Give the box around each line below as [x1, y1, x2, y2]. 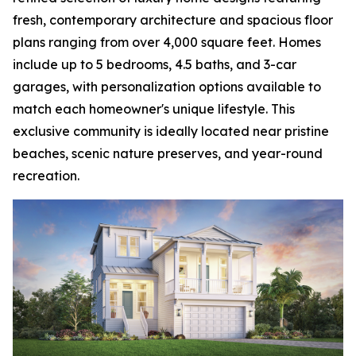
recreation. [13, 168, 79, 184]
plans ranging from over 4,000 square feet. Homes [13, 34, 321, 50]
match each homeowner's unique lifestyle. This [13, 101, 295, 117]
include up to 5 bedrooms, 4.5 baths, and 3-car [13, 56, 296, 72]
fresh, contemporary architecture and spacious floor [13, 12, 333, 28]
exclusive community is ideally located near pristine [13, 123, 329, 139]
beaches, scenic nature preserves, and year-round [13, 145, 323, 161]
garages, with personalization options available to [13, 79, 321, 95]
